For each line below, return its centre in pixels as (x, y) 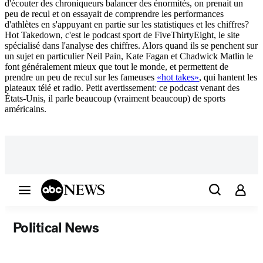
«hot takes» (178, 77)
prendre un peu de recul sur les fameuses (81, 77)
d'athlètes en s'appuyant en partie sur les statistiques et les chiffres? (127, 25)
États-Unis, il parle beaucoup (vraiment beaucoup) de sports (115, 99)
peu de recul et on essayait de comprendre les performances (114, 14)
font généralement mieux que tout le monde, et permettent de (117, 67)
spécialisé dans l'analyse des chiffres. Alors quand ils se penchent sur (131, 46)
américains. (26, 109)
